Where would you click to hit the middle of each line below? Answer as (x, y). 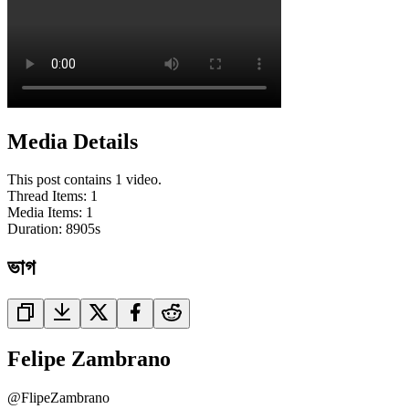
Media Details (73, 141)
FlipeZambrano (65, 398)
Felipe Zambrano (89, 359)
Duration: (37, 229)
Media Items (43, 213)
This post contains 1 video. (84, 180)
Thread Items (45, 196)
